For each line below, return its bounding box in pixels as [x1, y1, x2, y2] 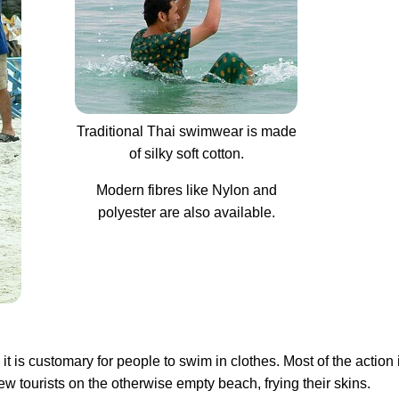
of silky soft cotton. [128, 146, 244, 161]
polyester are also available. [97, 205, 275, 220]
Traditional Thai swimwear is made [76, 124, 297, 139]
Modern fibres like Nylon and [95, 183, 277, 198]
